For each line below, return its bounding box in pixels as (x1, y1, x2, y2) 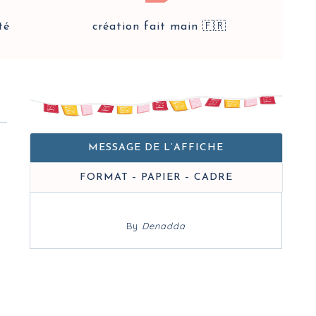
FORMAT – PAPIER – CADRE (79, 172, 233, 183)
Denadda (141, 220, 186, 231)
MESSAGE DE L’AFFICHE (88, 142, 224, 153)
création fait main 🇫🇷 (92, 21, 226, 32)
